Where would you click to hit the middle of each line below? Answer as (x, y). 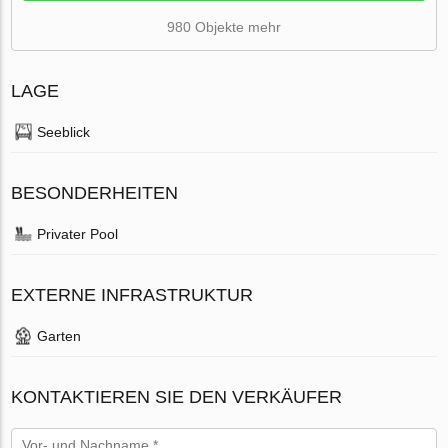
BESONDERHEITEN (95, 192)
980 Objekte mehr (224, 26)
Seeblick (64, 131)
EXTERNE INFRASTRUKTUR (132, 294)
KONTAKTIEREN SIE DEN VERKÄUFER (177, 396)
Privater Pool (78, 233)
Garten (59, 335)
